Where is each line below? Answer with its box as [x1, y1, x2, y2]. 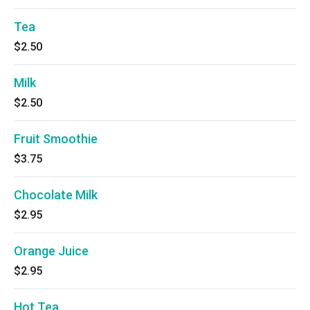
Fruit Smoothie [14, 131, 98, 146]
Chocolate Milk [14, 188, 98, 202]
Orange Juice [14, 244, 89, 258]
